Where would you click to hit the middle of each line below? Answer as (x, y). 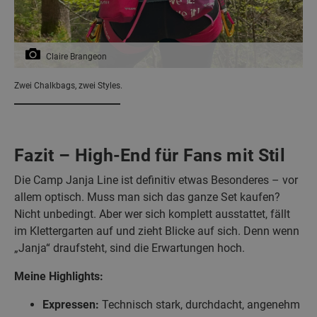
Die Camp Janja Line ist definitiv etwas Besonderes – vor (156, 180)
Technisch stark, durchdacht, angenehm (200, 304)
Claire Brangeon (76, 56)
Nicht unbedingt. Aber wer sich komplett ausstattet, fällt (152, 214)
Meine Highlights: (59, 276)
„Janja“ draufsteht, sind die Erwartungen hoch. (129, 248)
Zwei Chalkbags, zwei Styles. (68, 85)
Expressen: (71, 304)
